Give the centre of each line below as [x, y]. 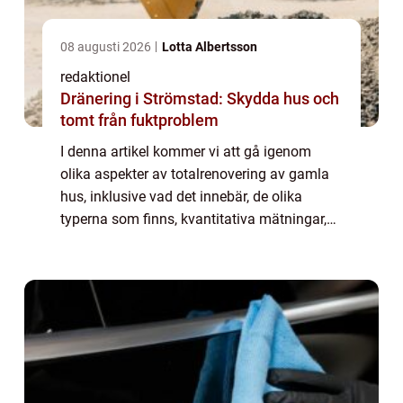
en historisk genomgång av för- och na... [188, 264]
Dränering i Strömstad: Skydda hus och [200, 98]
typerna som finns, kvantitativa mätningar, [193, 219]
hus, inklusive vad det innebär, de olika [181, 196]
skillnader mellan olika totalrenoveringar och [201, 241]
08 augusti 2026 [107, 46]
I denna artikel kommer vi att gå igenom [186, 151]
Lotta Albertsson [210, 46]
